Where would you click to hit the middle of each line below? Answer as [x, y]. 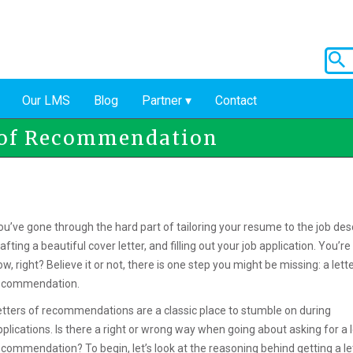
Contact [236, 100]
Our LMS [46, 100]
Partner [162, 100]
